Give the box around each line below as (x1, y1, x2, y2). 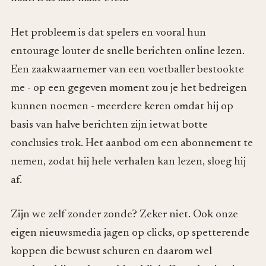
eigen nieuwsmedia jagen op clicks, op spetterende (11, 227, 249, 239)
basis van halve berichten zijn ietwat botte (11, 119, 208, 131)
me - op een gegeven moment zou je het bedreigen (11, 82, 247, 94)
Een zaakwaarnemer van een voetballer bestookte (11, 64, 244, 75)
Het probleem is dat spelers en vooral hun (11, 27, 206, 39)
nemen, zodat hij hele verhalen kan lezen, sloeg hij (11, 156, 246, 167)
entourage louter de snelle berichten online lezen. (11, 45, 245, 57)
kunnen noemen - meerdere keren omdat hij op (11, 100, 233, 112)
